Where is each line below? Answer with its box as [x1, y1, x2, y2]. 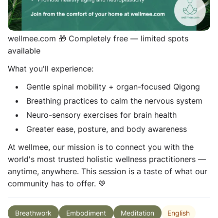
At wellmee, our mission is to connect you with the [8, 142, 194, 152]
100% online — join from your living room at [8, 21, 170, 31]
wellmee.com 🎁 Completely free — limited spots [8, 34, 188, 43]
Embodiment [66, 209, 106, 217]
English [167, 208, 190, 217]
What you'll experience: [8, 64, 93, 73]
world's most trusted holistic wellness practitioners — [8, 154, 206, 164]
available [8, 46, 40, 55]
